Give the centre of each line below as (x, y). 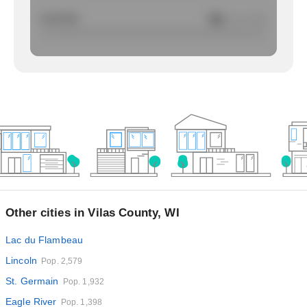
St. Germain (32, 281)
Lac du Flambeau (45, 240)
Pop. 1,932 (84, 282)
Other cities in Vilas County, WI (93, 213)
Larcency (60, 19)
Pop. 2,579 (62, 261)
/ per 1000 (246, 20)
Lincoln (22, 260)
